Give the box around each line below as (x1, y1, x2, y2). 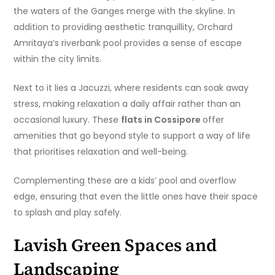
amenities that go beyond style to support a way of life (14, 130, 251, 142)
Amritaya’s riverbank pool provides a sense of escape (14, 37, 242, 50)
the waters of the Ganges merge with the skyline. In (14, 5, 236, 18)
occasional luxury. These (14, 114, 122, 126)
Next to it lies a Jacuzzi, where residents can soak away (14, 82, 249, 95)
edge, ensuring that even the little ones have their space (14, 190, 258, 203)
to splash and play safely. (14, 206, 122, 219)
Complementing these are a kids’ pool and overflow (14, 174, 236, 187)
